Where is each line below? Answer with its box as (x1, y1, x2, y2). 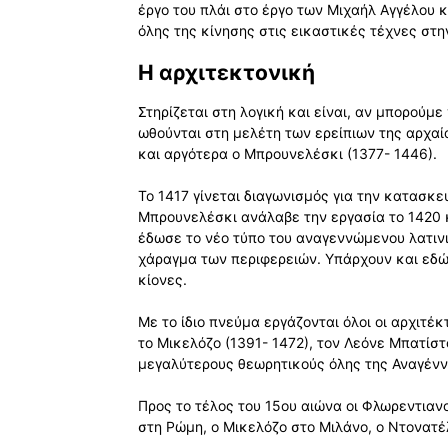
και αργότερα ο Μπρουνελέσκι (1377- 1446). (138, 144, 437, 162)
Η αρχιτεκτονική (138, 60, 315, 86)
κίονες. (138, 270, 187, 288)
